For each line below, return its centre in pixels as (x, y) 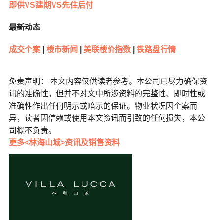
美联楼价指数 (106, 50)
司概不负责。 (32, 131)
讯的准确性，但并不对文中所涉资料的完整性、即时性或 (107, 94)
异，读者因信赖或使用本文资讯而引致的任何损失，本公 (107, 118)
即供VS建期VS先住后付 (51, 5)
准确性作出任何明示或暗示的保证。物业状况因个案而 (103, 106)
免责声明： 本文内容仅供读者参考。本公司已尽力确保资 (108, 82)
